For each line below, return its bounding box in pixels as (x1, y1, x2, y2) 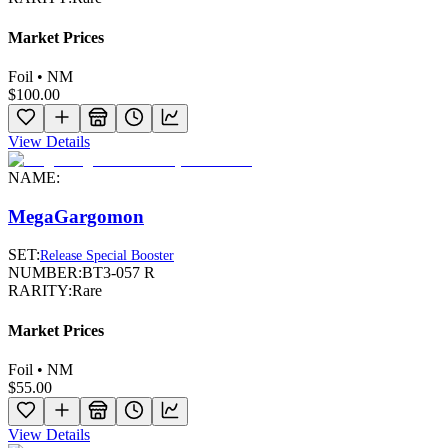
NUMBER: (8, 264, 82, 282)
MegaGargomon (8, 205, 144, 227)
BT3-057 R (82, 264, 155, 282)
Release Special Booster (40, 248, 174, 264)
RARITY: (8, 282, 72, 300)
